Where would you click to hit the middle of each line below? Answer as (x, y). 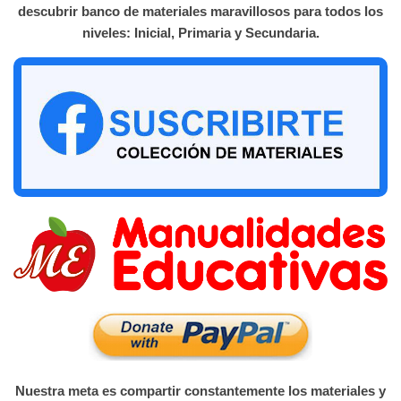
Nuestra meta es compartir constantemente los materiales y (200, 391)
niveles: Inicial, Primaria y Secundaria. (200, 33)
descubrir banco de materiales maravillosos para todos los (200, 12)
